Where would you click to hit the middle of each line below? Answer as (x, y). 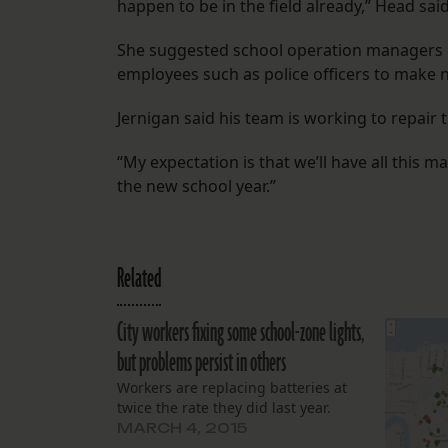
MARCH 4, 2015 (182, 428)
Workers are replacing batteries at (232, 388)
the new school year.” (196, 186)
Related (139, 279)
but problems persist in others (201, 363)
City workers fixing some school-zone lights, (240, 333)
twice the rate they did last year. (224, 408)
